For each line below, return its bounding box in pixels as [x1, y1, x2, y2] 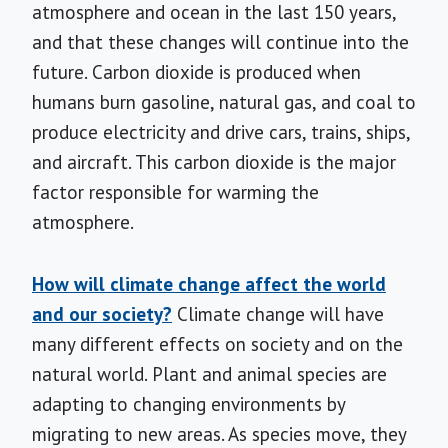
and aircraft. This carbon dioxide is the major [32, 150, 396, 174]
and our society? [32, 302, 172, 326]
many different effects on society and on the [32, 332, 403, 356]
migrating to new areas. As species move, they [32, 422, 406, 446]
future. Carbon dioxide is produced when [32, 60, 361, 84]
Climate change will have [172, 302, 384, 326]
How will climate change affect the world [32, 272, 386, 296]
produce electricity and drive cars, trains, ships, [32, 120, 410, 144]
